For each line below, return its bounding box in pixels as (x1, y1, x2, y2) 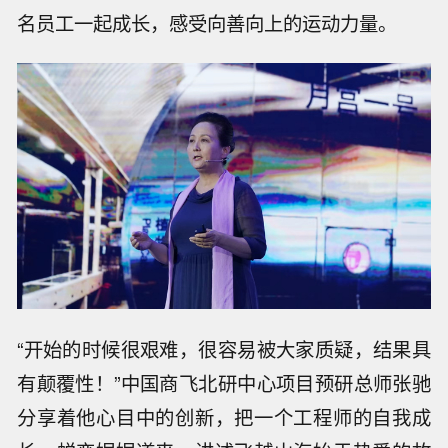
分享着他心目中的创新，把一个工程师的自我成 (17, 403, 431, 432)
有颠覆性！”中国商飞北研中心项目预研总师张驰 (17, 369, 431, 398)
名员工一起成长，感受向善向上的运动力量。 (17, 8, 398, 37)
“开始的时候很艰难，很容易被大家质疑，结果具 (17, 335, 431, 364)
